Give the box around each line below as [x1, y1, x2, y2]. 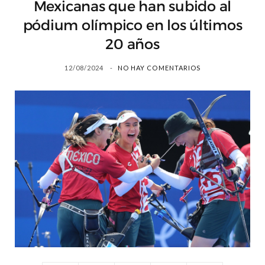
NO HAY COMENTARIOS [117, 64, 201, 72]
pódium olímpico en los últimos [22, 17, 243, 34]
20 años [105, 35, 160, 53]
